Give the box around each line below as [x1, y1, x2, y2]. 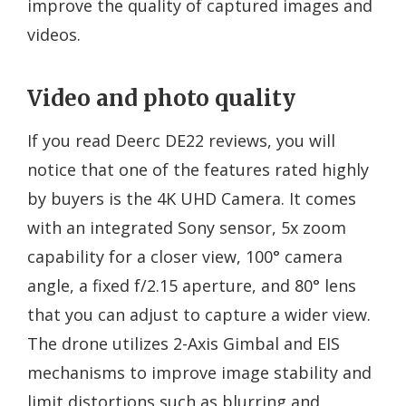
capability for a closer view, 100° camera [27, 245, 343, 267]
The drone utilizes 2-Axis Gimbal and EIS [27, 332, 340, 354]
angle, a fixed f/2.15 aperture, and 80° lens [27, 274, 356, 296]
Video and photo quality [27, 83, 295, 112]
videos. [27, 23, 81, 45]
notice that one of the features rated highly [27, 158, 369, 180]
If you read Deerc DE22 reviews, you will [27, 129, 335, 151]
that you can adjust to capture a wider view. [27, 303, 371, 325]
